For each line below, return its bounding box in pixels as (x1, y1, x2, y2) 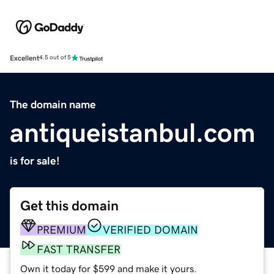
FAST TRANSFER (37, 243, 120, 255)
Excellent (10, 54, 39, 62)
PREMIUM (37, 224, 86, 235)
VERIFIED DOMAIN (103, 224, 198, 235)
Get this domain (20, 198, 119, 213)
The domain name (10, 98, 96, 110)
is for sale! (10, 155, 60, 166)
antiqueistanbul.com (10, 119, 256, 146)
